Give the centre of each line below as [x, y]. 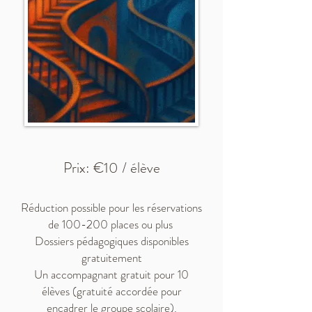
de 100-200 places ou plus [111, 224]
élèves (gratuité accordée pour [111, 291]
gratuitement [111, 258]
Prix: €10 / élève [111, 168]
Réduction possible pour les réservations [111, 208]
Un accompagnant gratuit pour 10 [111, 274]
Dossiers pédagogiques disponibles [111, 241]
